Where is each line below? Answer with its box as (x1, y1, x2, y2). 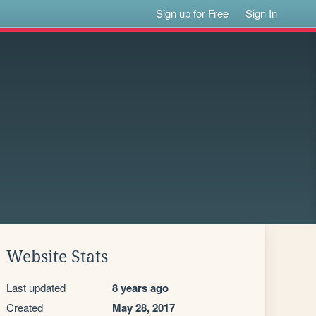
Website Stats (6, 248, 108, 266)
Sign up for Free (156, 6, 229, 20)
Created (6, 300, 43, 315)
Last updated (6, 280, 66, 295)
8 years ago (112, 280, 169, 296)
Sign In (245, 6, 278, 20)
